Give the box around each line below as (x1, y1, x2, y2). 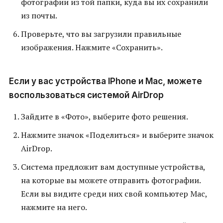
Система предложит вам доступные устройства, (21, 161, 205, 173)
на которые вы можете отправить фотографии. (21, 175, 201, 186)
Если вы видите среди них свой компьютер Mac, (21, 188, 207, 200)
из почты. (21, 10, 57, 21)
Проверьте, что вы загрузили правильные (21, 28, 181, 40)
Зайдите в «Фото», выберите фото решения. (21, 111, 188, 122)
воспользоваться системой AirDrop (9, 90, 164, 101)
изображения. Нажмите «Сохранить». (21, 42, 163, 53)
